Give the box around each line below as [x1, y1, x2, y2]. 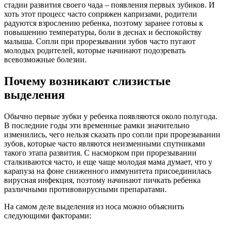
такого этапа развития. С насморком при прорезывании [4, 148, 197, 157]
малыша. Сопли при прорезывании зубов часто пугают [4, 36, 196, 46]
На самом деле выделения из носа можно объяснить [4, 202, 184, 211]
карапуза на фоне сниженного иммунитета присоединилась [4, 166, 211, 175]
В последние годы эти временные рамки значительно [4, 121, 190, 130]
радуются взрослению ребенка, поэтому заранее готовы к [4, 18, 203, 27]
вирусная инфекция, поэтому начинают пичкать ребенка [4, 175, 201, 184]
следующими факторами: [4, 211, 91, 220]
